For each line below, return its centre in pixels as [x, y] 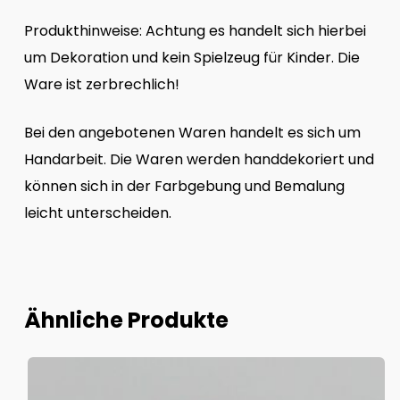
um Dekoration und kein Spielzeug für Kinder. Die [192, 57]
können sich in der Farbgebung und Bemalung [184, 186]
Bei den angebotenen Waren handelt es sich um [192, 132]
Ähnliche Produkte [126, 320]
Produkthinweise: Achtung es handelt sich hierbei [195, 30]
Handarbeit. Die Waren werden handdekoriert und [199, 159]
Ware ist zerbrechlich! [101, 84]
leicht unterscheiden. [97, 212]
